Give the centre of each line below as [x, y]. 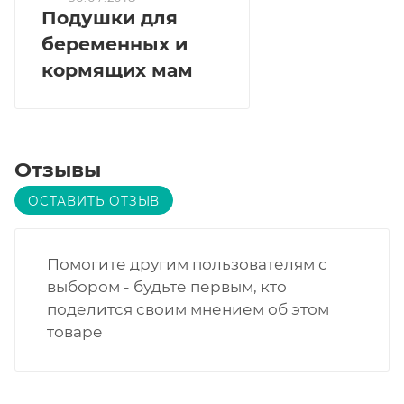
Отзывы [58, 170]
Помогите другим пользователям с [187, 265]
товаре [75, 332]
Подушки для [110, 18]
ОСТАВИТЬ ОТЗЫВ [94, 202]
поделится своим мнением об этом [188, 310]
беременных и [115, 44]
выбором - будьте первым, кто [167, 287]
